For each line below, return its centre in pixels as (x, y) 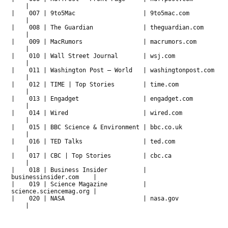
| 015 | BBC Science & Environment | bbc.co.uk (113, 127)
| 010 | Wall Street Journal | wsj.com (113, 56)
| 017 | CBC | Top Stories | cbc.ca (113, 156)
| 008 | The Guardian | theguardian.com (113, 27)
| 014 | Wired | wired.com (113, 113)
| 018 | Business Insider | (79, 170)
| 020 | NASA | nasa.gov (113, 198)
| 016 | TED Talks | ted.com (113, 141)
